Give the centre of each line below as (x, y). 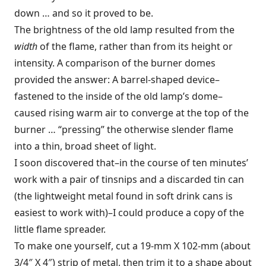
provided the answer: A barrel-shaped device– (117, 80)
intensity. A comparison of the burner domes (115, 63)
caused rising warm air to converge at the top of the (132, 113)
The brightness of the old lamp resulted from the (124, 30)
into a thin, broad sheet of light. (85, 146)
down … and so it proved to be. (84, 13)
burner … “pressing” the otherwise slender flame (124, 129)
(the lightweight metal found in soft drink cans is (123, 196)
